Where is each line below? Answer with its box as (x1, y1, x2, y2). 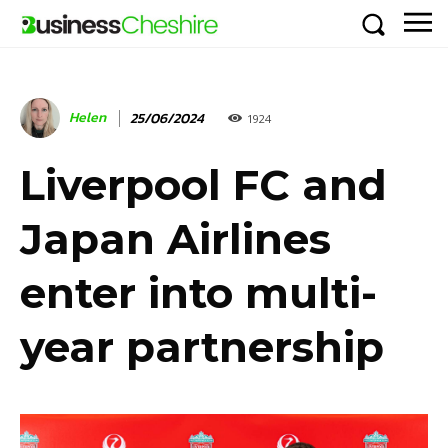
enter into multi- (20, 267, 377, 320)
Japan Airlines (20, 213, 331, 266)
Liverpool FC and (20, 159, 387, 212)
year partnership (20, 321, 384, 374)
